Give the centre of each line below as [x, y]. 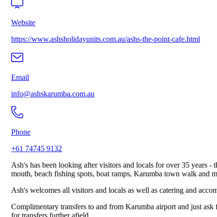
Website [23, 23]
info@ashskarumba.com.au [53, 94]
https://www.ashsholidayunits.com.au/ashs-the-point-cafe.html [106, 39]
